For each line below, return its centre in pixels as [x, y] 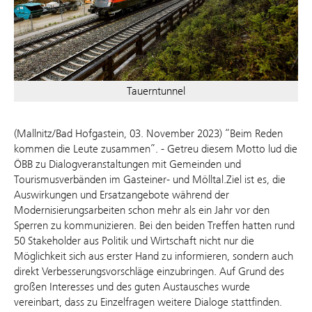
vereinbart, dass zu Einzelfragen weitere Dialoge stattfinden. [149, 302]
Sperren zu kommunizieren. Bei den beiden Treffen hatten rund [154, 225]
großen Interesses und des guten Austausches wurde [132, 286]
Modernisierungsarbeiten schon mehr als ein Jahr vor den [142, 210]
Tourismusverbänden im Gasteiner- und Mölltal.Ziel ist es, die [150, 179]
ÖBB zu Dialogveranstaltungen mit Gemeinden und [127, 164]
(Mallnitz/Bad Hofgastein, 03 [77, 133]
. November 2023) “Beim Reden [212, 133]
